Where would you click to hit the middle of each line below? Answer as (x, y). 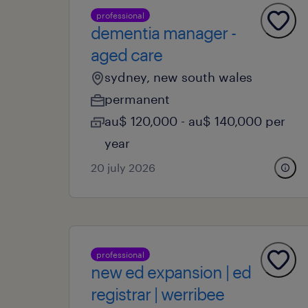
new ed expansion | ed (171, 272)
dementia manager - (163, 33)
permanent (137, 99)
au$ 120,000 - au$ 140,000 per (195, 121)
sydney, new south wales (178, 77)
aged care (126, 55)
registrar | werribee (157, 294)
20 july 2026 (123, 167)
